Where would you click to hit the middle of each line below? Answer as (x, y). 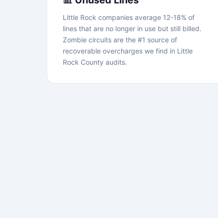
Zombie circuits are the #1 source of (120, 40)
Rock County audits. (95, 62)
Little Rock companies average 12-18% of (129, 17)
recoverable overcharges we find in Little (128, 51)
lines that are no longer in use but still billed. (132, 28)
